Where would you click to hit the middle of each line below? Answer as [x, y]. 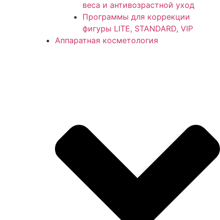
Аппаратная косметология [107, 40]
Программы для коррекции [136, 16]
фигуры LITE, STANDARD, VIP [138, 28]
